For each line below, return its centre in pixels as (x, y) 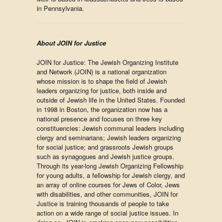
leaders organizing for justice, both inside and (102, 90)
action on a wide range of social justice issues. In (108, 213)
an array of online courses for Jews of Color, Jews (108, 185)
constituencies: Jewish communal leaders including (110, 128)
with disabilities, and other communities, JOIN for (107, 194)
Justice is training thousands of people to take (103, 203)
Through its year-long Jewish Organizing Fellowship (110, 166)
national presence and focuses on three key (99, 119)
